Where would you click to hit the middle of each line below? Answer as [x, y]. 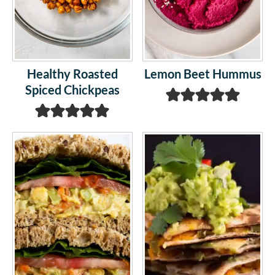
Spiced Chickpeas [72, 89]
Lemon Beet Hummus [203, 73]
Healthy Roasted [72, 73]
